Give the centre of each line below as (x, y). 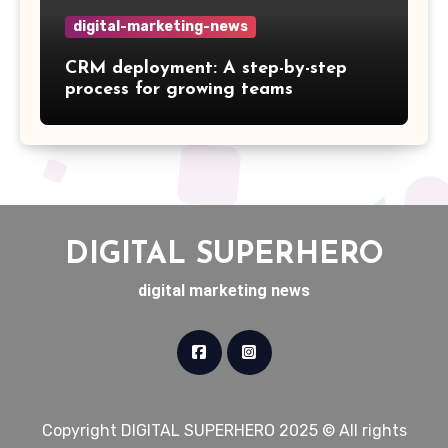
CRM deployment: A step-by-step (206, 68)
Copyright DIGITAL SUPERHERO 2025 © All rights (224, 430)
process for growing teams (179, 89)
